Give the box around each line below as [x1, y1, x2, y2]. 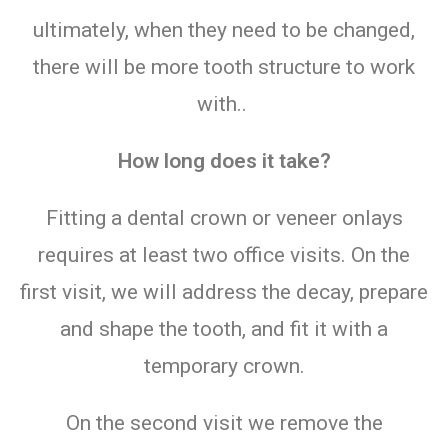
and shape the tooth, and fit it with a [60, 316, 388, 341]
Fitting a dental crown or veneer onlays [45, 205, 403, 230]
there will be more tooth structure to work [33, 54, 415, 79]
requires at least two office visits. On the [38, 242, 410, 267]
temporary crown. [143, 353, 305, 378]
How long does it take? [117, 148, 331, 173]
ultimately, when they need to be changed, [33, 17, 415, 42]
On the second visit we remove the [65, 410, 383, 435]
